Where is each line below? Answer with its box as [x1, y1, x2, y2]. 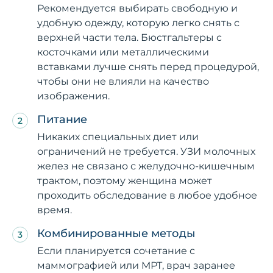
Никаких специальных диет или [37, 130, 199, 143]
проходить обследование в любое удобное [37, 189, 257, 201]
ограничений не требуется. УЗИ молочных [37, 145, 255, 157]
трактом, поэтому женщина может [37, 174, 212, 186]
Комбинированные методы [37, 226, 196, 240]
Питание [37, 112, 87, 126]
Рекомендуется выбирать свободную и [37, 2, 238, 14]
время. [37, 204, 72, 216]
